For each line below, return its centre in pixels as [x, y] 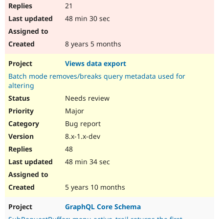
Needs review [86, 98]
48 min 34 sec [87, 162]
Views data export [96, 64]
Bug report [82, 124]
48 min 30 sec [87, 19]
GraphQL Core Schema [103, 207]
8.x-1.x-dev [82, 136]
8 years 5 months [92, 44]
